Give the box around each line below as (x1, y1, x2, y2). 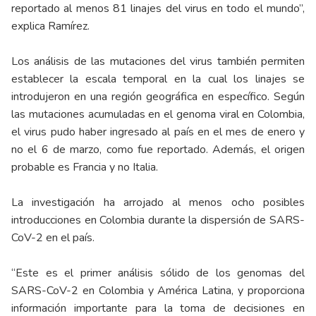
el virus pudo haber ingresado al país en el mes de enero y (11, 124, 305, 140)
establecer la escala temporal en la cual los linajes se (11, 71, 305, 87)
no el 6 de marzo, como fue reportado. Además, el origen (11, 142, 305, 158)
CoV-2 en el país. (11, 230, 95, 246)
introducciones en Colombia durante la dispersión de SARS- (11, 212, 305, 229)
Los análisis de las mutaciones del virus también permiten (11, 54, 305, 70)
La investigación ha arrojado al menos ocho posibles (11, 195, 305, 211)
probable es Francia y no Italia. (11, 159, 158, 176)
